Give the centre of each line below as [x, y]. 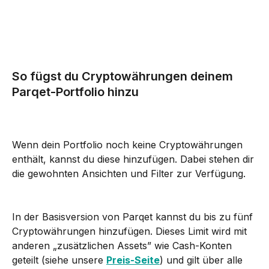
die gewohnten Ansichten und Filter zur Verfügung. [129, 173]
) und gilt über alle [203, 260]
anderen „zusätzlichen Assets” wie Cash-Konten [123, 245]
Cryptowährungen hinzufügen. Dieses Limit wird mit [131, 231]
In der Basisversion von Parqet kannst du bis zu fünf [134, 216]
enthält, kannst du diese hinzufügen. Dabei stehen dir [134, 159]
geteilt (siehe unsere [59, 260]
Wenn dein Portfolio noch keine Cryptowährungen [129, 144]
